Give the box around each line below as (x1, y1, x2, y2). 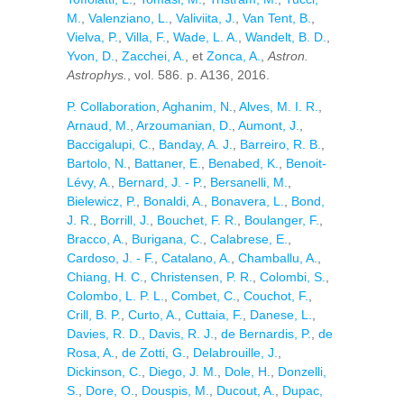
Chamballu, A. (238, 251, 317, 265)
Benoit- (286, 156, 326, 170)
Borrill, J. (100, 213, 150, 227)
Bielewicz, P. (67, 194, 136, 208)
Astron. (268, 49, 308, 63)
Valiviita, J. (176, 11, 235, 25)
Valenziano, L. (88, 11, 169, 25)
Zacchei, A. (122, 49, 185, 63)
